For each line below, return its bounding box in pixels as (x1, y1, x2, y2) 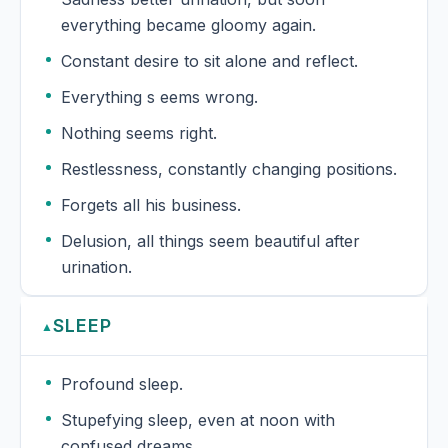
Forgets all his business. (61, 195, 241, 216)
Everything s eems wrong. (61, 87, 258, 108)
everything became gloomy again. (61, 15, 316, 36)
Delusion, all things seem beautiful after (61, 231, 360, 252)
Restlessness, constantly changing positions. (168, 159, 397, 180)
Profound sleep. (61, 374, 183, 395)
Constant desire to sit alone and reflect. (61, 51, 358, 72)
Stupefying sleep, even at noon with (61, 410, 335, 431)
